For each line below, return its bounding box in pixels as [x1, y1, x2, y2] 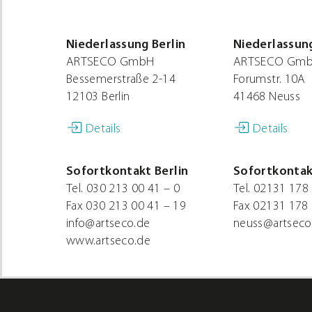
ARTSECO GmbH [66, 56, 155, 70]
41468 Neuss [233, 91, 300, 104]
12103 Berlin [66, 91, 130, 104]
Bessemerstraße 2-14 [66, 73, 175, 87]
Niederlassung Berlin [66, 38, 186, 52]
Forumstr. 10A [233, 73, 306, 87]
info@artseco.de [66, 217, 150, 231]
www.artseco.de [66, 235, 151, 249]
